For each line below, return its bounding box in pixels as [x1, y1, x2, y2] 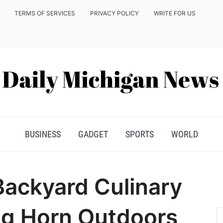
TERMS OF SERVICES [14, 9, 75, 17]
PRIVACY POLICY [90, 9, 139, 17]
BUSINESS [25, 129, 61, 139]
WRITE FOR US [154, 9, 196, 17]
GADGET [78, 129, 108, 139]
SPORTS [125, 129, 154, 139]
